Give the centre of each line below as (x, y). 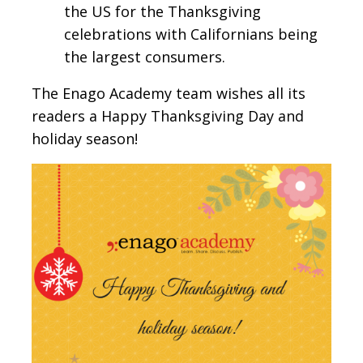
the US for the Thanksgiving (162, 12)
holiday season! (85, 139)
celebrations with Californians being (191, 34)
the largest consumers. (145, 57)
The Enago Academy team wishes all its (169, 94)
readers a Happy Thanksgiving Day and (168, 116)
